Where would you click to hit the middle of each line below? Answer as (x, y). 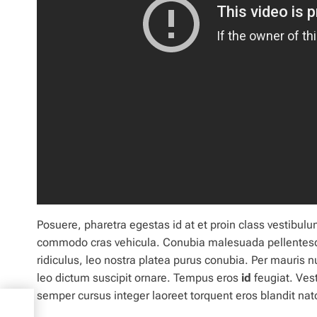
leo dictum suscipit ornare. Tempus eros (139, 278)
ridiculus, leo (70, 260)
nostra (120, 260)
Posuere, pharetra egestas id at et (123, 225)
